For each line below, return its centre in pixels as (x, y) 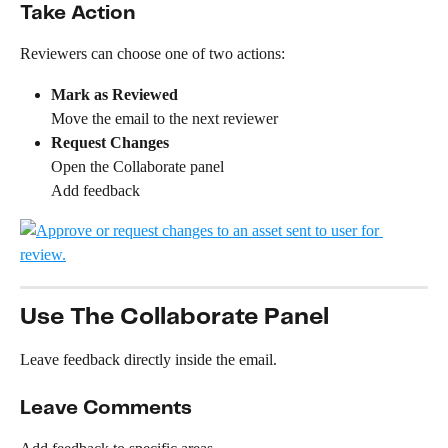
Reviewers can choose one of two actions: (152, 54)
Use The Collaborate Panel (174, 317)
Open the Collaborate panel (137, 166)
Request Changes (110, 142)
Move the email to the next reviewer (164, 118)
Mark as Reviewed (114, 94)
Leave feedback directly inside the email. (148, 359)
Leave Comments (106, 409)
